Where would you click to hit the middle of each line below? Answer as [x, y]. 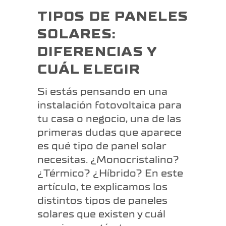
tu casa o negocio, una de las [109, 119]
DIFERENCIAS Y [97, 52]
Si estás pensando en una [102, 91]
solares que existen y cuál [101, 214]
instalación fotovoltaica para [109, 105]
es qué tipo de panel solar [102, 146]
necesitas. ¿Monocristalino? [108, 159]
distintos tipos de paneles [102, 200]
